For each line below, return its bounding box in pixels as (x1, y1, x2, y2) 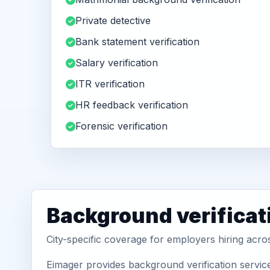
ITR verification (75, 78, 145, 90)
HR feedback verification (75, 99, 188, 111)
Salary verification (75, 57, 158, 69)
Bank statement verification (75, 36, 199, 48)
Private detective (75, 14, 151, 27)
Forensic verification (75, 120, 168, 132)
